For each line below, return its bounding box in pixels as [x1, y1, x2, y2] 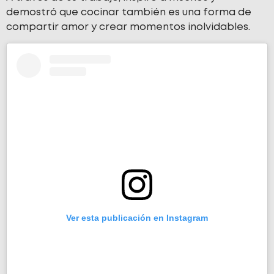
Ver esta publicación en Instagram [66, 212, 208, 223]
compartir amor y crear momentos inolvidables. [6, 22, 250, 32]
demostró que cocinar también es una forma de [6, 7, 251, 17]
